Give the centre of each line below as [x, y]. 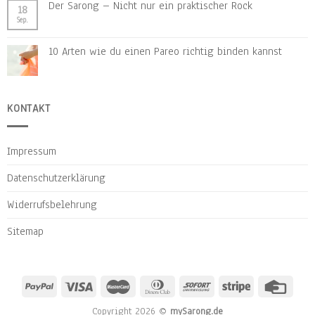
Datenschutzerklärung [56, 178]
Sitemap [25, 231]
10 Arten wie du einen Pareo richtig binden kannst [165, 52]
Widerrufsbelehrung [52, 204]
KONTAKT [29, 109]
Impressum [32, 151]
